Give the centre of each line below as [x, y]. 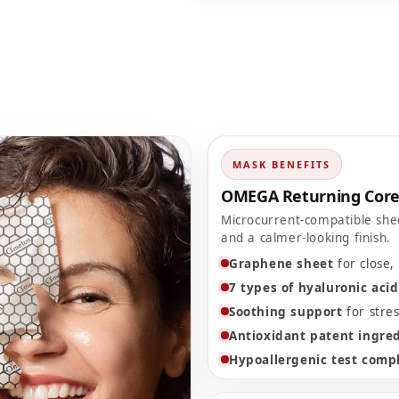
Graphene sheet [281, 264]
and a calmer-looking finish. [306, 238]
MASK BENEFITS [281, 164]
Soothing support [286, 312]
